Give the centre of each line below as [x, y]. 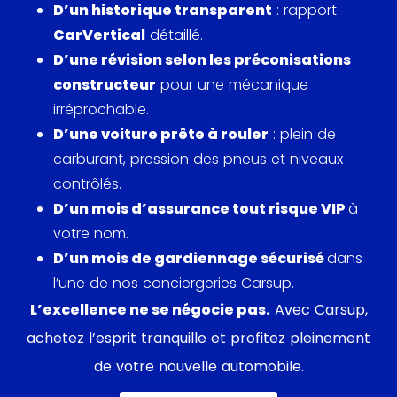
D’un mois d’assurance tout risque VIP [201, 209]
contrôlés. [87, 184]
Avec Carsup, [319, 310]
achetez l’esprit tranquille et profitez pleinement [198, 339]
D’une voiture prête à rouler [161, 135]
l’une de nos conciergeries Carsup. [174, 284]
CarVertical [99, 35]
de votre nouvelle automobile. [198, 367]
